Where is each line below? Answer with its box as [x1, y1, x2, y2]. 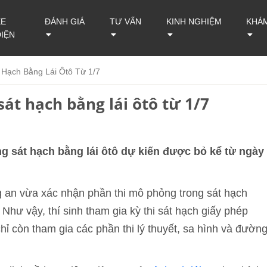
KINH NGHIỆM [166, 17, 222, 26]
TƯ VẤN [109, 17, 141, 26]
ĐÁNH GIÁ [44, 17, 85, 26]
